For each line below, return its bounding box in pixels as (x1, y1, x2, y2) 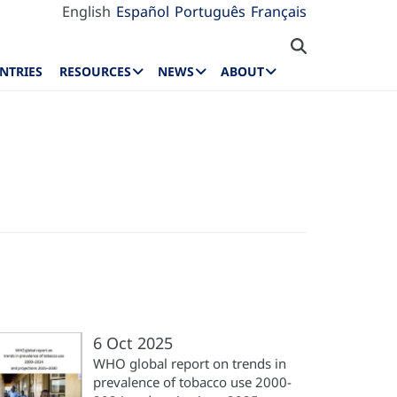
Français (251, 2, 307, 21)
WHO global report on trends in (93, 354, 286, 372)
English (62, 2, 111, 21)
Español (116, 2, 169, 21)
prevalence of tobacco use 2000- (93, 373, 292, 391)
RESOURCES (59, 63, 132, 81)
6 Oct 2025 (93, 332, 173, 354)
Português (175, 2, 245, 21)
